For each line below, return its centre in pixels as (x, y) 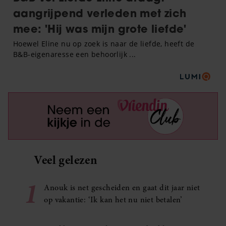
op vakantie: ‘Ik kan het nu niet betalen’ (113, 200)
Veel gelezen (66, 160)
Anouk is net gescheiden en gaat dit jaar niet (122, 188)
